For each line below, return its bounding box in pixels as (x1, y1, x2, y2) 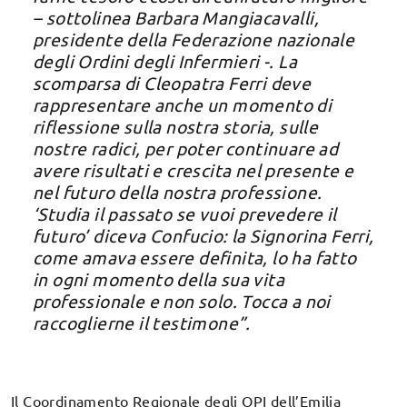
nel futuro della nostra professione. (33, 180, 323, 203)
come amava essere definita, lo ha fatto (33, 245, 357, 268)
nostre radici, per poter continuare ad (33, 136, 339, 159)
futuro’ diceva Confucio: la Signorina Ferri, (33, 223, 374, 246)
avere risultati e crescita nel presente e (33, 158, 354, 181)
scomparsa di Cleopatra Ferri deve (33, 71, 312, 94)
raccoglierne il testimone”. (33, 311, 251, 333)
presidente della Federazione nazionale (33, 27, 355, 50)
